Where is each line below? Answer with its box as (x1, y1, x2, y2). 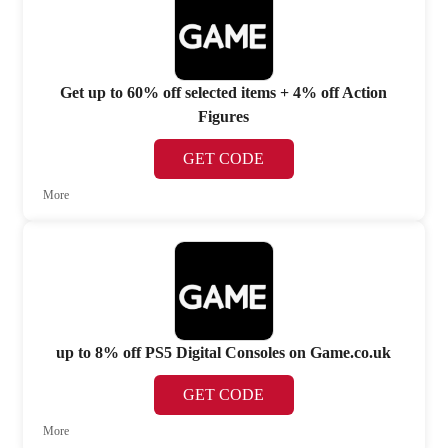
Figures (198, 107, 250, 125)
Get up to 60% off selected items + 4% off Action (60, 83, 388, 101)
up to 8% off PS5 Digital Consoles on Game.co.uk (56, 344, 392, 362)
